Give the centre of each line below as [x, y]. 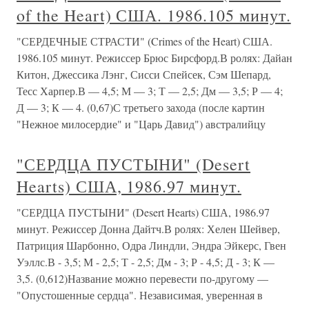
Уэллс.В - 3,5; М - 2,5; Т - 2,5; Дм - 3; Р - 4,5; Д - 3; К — [146, 262]
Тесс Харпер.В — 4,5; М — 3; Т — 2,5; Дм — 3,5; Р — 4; [150, 91]
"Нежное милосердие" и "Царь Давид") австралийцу [141, 124]
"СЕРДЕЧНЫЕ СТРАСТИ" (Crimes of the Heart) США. [144, 41]
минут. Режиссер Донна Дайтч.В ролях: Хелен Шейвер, [148, 229]
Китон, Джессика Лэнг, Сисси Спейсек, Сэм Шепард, [144, 74]
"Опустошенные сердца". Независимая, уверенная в [140, 295]
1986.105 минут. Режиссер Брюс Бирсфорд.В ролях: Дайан [154, 58]
